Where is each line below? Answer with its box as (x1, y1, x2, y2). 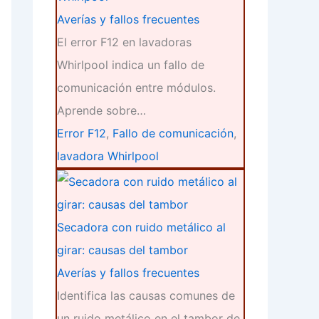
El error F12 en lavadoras (57, 35, 192, 50)
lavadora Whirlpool (57, 149, 159, 164)
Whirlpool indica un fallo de (57, 58, 204, 73)
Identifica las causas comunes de (57, 288, 235, 303)
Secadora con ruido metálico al (57, 220, 226, 235)
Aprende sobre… (57, 103, 146, 118)
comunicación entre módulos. (57, 80, 216, 95)
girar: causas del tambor (57, 243, 188, 258)
